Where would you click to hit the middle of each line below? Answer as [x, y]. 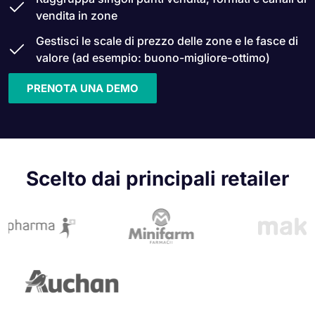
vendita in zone [77, 15]
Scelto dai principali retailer [157, 179]
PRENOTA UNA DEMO [83, 88]
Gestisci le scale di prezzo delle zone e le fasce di [167, 41]
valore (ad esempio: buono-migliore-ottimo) [153, 58]
